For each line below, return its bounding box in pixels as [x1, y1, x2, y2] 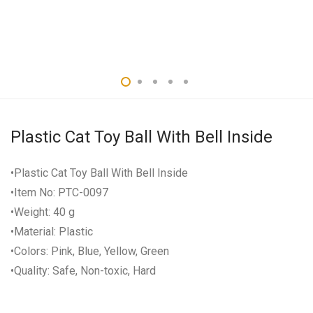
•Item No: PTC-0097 [10, 186, 108, 200]
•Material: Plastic [10, 225, 93, 239]
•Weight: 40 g [10, 205, 75, 219]
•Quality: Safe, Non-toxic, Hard [10, 264, 156, 278]
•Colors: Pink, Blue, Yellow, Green [10, 245, 169, 259]
